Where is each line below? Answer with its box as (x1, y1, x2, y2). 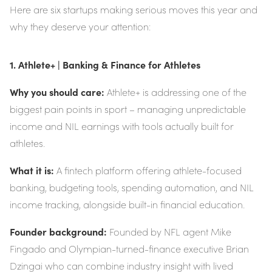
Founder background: (10, 225, 107, 239)
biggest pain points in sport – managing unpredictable (10, 103, 246, 116)
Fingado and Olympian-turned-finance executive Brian (10, 242, 249, 256)
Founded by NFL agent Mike (107, 225, 231, 239)
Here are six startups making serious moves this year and (10, 3, 257, 16)
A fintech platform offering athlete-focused (54, 164, 242, 177)
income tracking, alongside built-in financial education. (10, 198, 245, 211)
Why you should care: (10, 85, 104, 99)
